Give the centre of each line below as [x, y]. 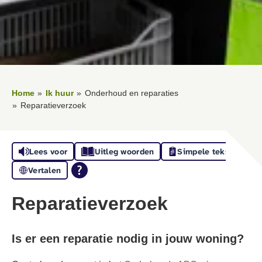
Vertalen [45, 170]
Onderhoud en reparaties [132, 93]
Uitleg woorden [124, 151]
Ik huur [60, 93]
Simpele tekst [205, 151]
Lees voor [48, 151]
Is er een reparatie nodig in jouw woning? [128, 239]
